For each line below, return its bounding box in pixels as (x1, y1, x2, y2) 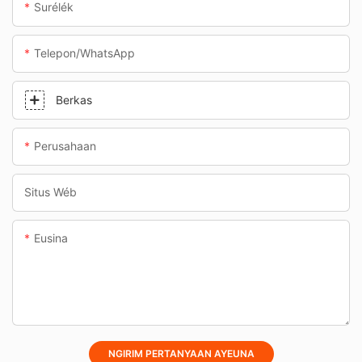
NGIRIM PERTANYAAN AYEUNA (107, 347, 255, 360)
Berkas (56, 93, 92, 107)
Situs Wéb (24, 185, 77, 200)
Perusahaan (34, 139, 96, 154)
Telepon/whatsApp (34, 46, 135, 61)
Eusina (34, 231, 68, 246)
